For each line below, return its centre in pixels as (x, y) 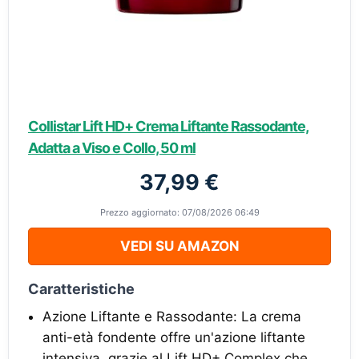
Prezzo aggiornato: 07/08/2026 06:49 (179, 213)
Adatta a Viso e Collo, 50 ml (112, 148)
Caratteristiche (81, 289)
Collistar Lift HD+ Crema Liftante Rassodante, (168, 127)
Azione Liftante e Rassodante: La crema (172, 317)
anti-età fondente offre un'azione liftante (174, 338)
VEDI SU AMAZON (179, 246)
